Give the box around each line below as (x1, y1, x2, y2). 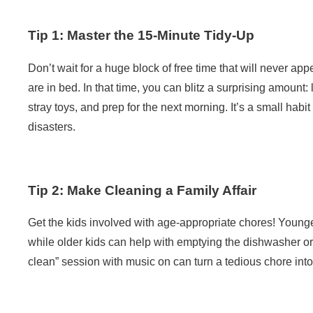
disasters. (28, 120, 75, 133)
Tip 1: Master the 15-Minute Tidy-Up (28, 28, 254, 43)
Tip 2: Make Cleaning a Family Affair (28, 182, 256, 198)
